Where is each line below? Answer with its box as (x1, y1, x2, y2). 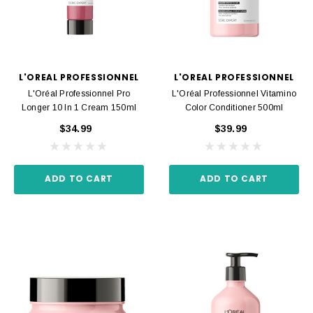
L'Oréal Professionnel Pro (27, 89, 131, 99)
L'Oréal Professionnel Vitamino (171, 89, 297, 99)
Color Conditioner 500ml (184, 103, 284, 113)
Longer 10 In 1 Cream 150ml (21, 103, 137, 113)
